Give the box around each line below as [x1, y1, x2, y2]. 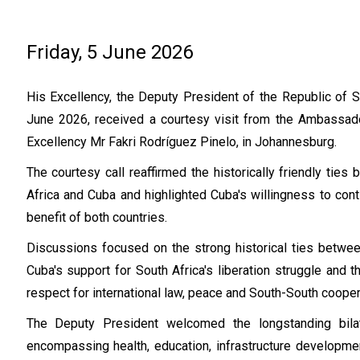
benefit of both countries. [26, 210, 167, 225]
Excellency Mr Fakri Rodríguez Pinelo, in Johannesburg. [26, 134, 337, 149]
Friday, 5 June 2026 [26, 41, 193, 63]
